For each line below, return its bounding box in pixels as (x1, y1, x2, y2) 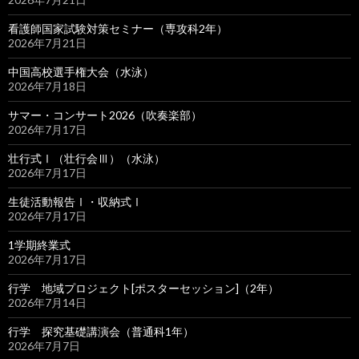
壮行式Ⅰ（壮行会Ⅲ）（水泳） (8, 151, 165, 165)
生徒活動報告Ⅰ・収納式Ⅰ (8, 195, 143, 208)
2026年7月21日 (8, 36, 87, 50)
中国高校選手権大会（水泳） (8, 65, 154, 79)
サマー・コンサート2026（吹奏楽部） (8, 108, 202, 122)
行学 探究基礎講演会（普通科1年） (8, 325, 194, 338)
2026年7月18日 (8, 79, 87, 93)
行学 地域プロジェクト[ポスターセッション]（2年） (8, 281, 279, 295)
